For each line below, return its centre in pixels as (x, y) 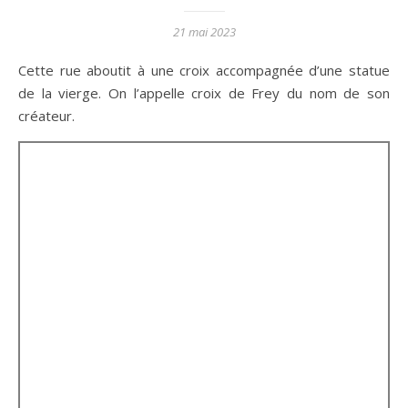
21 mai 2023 (204, 32)
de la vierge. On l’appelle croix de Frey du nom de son (204, 93)
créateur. (46, 116)
